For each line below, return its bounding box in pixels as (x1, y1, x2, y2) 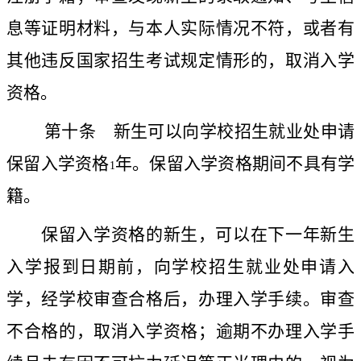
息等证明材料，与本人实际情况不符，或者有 (6, 19, 355, 39)
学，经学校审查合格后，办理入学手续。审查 (6, 289, 355, 309)
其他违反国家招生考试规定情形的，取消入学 (6, 51, 355, 71)
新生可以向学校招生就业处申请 (96, 122, 355, 142)
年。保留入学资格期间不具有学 (114, 154, 355, 174)
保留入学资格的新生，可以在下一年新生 (41, 225, 355, 245)
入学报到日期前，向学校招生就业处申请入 (6, 257, 355, 277)
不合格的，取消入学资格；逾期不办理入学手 (6, 322, 355, 342)
